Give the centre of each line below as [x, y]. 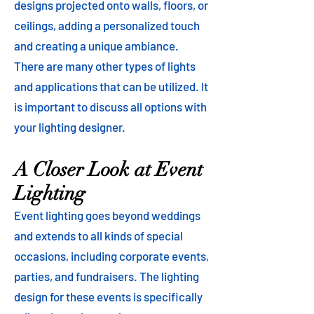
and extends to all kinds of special [98, 235]
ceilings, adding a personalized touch [107, 25]
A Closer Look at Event [108, 170]
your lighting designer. [70, 127]
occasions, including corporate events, [111, 256]
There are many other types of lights [105, 66]
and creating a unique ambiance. [96, 46]
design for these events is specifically [108, 296]
